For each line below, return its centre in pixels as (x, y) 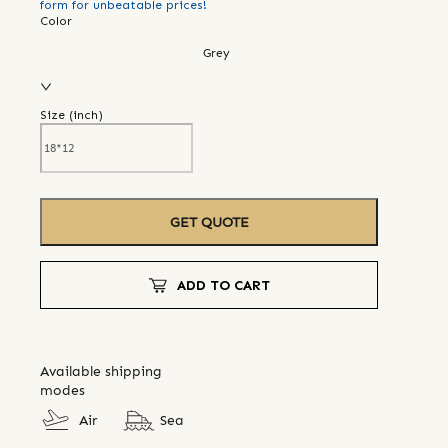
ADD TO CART (223, 286)
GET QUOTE (209, 222)
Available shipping (101, 372)
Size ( (56, 115)
